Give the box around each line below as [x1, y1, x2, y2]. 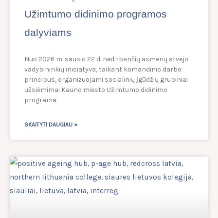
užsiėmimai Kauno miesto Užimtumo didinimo [24, 86, 167, 94]
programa [24, 96, 56, 105]
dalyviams [24, 27, 72, 38]
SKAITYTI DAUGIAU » [24, 121, 77, 128]
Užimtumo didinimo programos [24, 8, 167, 20]
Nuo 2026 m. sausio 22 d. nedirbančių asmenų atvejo [24, 55, 188, 64]
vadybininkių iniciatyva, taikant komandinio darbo [24, 65, 182, 74]
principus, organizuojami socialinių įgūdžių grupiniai [24, 75, 188, 84]
